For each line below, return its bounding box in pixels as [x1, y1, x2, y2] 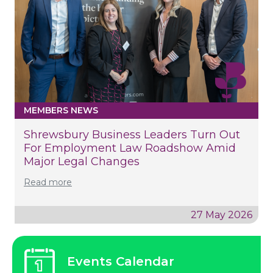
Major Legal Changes [24, 154, 140, 168]
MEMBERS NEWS [24, 104, 98, 116]
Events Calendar [67, 253, 174, 269]
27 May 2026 [191, 208, 252, 221]
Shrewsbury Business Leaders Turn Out [24, 127, 240, 141]
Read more [24, 176, 72, 188]
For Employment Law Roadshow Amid [24, 141, 236, 155]
